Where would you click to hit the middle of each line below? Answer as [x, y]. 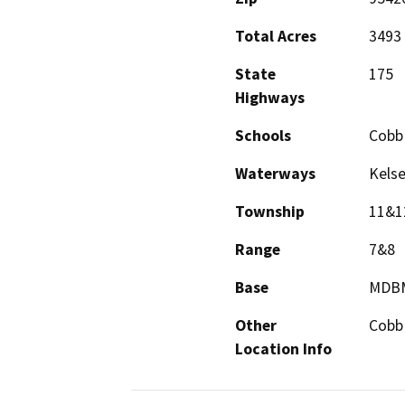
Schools [263, 136]
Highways [270, 98]
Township [270, 212]
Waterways [275, 174]
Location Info [283, 349]
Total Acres [276, 37]
